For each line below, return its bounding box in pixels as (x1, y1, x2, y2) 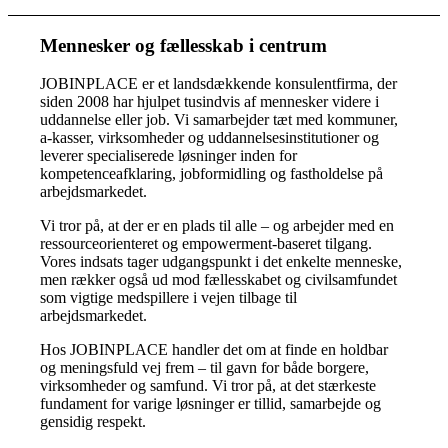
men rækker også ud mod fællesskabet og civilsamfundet (40, 271, 398, 289)
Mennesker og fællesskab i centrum (40, 34, 328, 56)
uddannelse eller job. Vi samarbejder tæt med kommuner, (40, 111, 399, 129)
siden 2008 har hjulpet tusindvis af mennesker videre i (40, 93, 380, 111)
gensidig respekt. (40, 413, 147, 431)
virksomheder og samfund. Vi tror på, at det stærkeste (40, 377, 377, 395)
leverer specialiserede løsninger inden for (40, 147, 298, 165)
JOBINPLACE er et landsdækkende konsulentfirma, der (40, 75, 398, 93)
